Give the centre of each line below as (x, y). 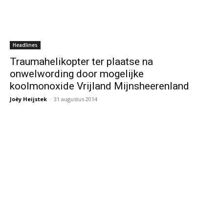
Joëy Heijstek (28, 99)
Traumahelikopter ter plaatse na (81, 62)
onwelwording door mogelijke (77, 74)
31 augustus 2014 (76, 99)
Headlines (25, 45)
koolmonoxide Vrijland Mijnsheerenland (99, 86)
